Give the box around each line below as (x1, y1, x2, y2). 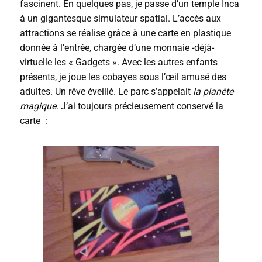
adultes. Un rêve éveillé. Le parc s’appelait (19, 86, 193, 97)
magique (19, 101, 56, 112)
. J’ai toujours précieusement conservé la (56, 101, 223, 112)
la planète (192, 86, 233, 97)
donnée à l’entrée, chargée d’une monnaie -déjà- (19, 42, 214, 53)
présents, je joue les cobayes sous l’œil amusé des (19, 71, 226, 82)
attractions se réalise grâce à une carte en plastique (19, 27, 231, 39)
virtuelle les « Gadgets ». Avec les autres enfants (19, 57, 218, 68)
